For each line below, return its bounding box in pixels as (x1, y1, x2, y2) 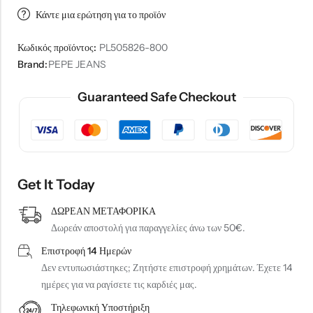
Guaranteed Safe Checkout (77, 89, 236, 105)
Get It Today (17, 176, 95, 194)
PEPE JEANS (48, 58, 106, 71)
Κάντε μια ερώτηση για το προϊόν (36, 8, 166, 21)
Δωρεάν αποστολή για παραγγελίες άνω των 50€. (51, 221, 245, 235)
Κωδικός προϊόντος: (17, 41, 99, 54)
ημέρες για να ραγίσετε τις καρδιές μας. (41, 278, 198, 291)
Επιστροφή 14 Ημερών (41, 245, 132, 258)
